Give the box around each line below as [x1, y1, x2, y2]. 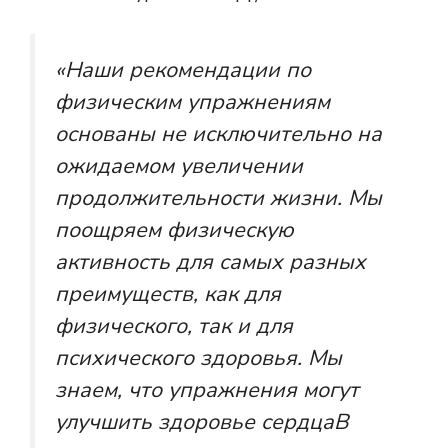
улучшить [55, 406, 158, 437]
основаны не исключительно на [55, 118, 382, 149]
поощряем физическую [55, 214, 294, 245]
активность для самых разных [55, 246, 366, 277]
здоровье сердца [158, 406, 334, 437]
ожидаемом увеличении [55, 150, 303, 181]
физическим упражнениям [55, 86, 330, 117]
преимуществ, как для [55, 278, 281, 309]
